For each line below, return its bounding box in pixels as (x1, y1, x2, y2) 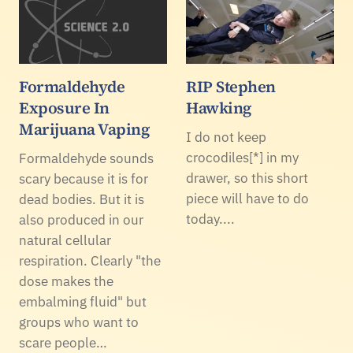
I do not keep (186, 128, 266, 146)
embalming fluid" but (19, 292, 147, 310)
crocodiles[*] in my (186, 148, 299, 166)
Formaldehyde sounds (19, 149, 154, 167)
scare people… (19, 333, 107, 351)
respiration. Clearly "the (19, 251, 161, 269)
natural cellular (19, 231, 111, 249)
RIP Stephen (186, 75, 276, 98)
